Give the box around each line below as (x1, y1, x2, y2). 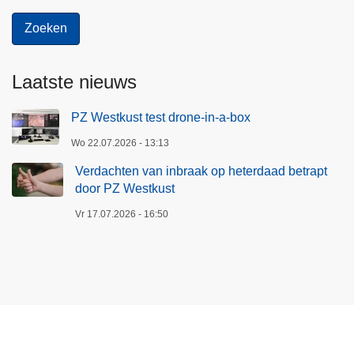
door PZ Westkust (75, 181, 175, 195)
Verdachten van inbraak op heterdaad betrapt (75, 164, 327, 178)
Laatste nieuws (12, 70, 137, 92)
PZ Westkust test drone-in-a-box (71, 110, 250, 124)
